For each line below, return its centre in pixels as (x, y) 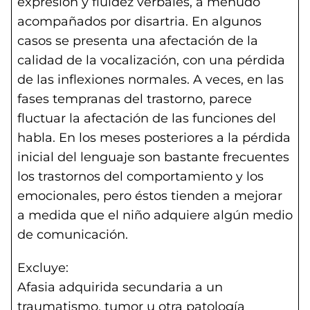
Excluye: (43, 268)
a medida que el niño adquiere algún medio (155, 215)
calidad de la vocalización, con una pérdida (151, 60)
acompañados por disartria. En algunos (139, 21)
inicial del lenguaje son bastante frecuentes (153, 157)
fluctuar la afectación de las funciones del (147, 118)
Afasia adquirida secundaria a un (120, 287)
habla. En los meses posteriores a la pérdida (154, 138)
